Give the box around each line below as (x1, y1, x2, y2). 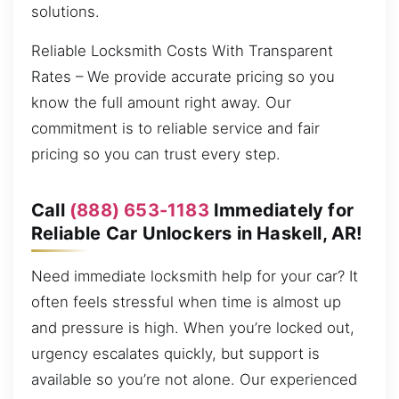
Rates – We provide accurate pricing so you (31, 67, 335, 85)
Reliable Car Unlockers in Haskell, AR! (31, 222, 362, 244)
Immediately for (208, 199, 354, 221)
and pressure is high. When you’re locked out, (31, 318, 354, 337)
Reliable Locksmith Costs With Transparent (31, 41, 333, 60)
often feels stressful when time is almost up (31, 292, 341, 311)
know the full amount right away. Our (31, 93, 291, 111)
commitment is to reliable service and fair (31, 118, 320, 137)
